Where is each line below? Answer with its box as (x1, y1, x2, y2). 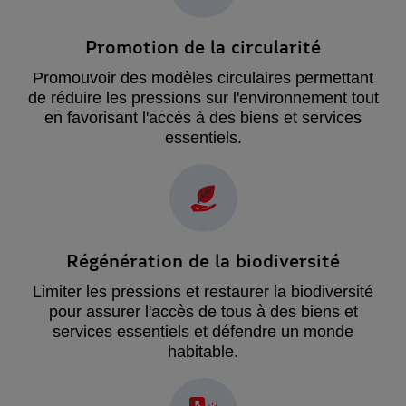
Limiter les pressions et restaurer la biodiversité (33, 283, 373, 302)
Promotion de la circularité (85, 35, 321, 58)
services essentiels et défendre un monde (53, 323, 353, 342)
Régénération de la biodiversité (66, 249, 340, 272)
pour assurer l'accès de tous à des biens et (48, 303, 358, 322)
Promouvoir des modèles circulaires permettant (33, 69, 373, 88)
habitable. (168, 343, 238, 362)
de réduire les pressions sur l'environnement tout (27, 89, 379, 108)
